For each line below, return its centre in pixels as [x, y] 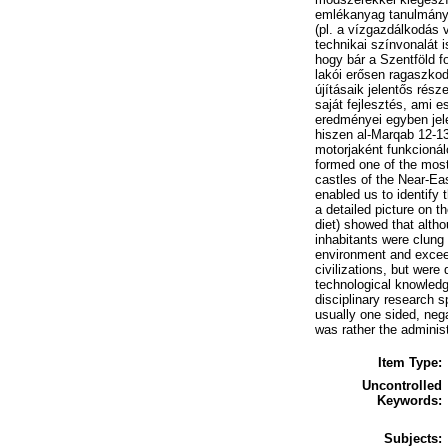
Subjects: [413, 438]
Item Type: [410, 362]
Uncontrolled [402, 385]
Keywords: [409, 400]
